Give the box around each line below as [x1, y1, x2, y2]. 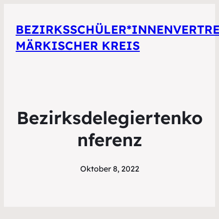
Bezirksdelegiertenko [16, 107, 203, 129]
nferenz [77, 129, 142, 151]
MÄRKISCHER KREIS [16, 38, 140, 53]
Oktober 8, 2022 [80, 164, 139, 174]
